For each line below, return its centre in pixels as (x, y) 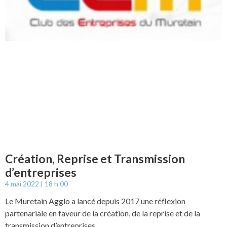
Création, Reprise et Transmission (95, 159)
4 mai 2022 (23, 184)
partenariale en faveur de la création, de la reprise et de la (103, 213)
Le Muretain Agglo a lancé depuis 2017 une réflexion (95, 201)
